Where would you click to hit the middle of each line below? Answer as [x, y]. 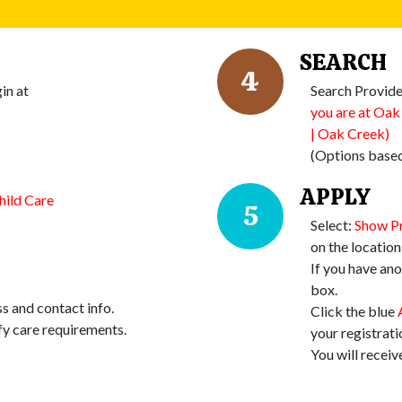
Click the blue [354, 311]
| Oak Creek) [350, 134]
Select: [332, 225]
